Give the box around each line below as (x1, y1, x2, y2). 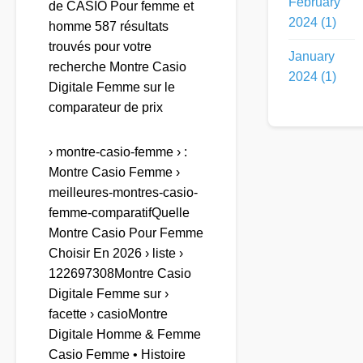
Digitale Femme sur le (49, 80, 175, 95)
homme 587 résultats (49, 19, 169, 34)
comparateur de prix (49, 100, 163, 115)
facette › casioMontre (49, 307, 168, 322)
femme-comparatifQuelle (49, 206, 190, 220)
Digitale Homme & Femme (49, 327, 201, 342)
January (288, 49, 335, 64)
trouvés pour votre (49, 40, 152, 54)
